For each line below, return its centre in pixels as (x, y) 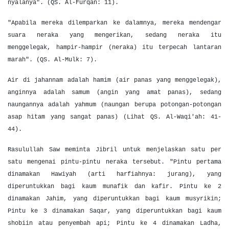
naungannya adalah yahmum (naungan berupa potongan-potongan (114, 105)
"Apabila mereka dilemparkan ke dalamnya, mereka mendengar (114, 23)
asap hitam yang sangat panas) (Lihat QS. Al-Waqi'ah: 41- (114, 117)
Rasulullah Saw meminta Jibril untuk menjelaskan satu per (114, 150)
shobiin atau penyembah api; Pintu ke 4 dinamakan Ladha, (114, 223)
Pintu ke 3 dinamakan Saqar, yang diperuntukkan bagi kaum (114, 211)
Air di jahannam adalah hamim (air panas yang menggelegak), (114, 80)
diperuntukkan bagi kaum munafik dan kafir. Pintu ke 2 (114, 187)
